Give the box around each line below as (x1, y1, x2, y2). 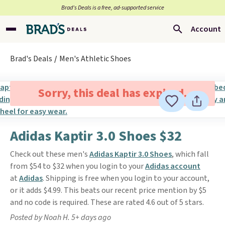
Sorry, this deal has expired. (38, 84, 187, 102)
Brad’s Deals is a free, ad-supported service (61, 4, 164, 12)
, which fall (172, 149, 209, 160)
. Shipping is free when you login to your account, (43, 173, 209, 184)
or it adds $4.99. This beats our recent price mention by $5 (10, 185, 206, 196)
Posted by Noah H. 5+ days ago (10, 212, 111, 223)
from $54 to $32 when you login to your (10, 161, 145, 172)
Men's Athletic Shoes (59, 53, 131, 64)
